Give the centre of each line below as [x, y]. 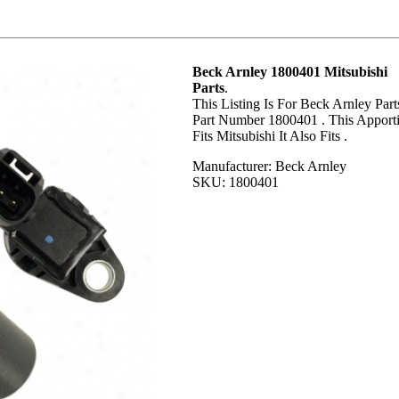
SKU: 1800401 [236, 182]
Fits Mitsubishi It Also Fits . [270, 136]
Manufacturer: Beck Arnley [269, 166]
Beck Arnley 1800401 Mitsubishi [290, 72]
